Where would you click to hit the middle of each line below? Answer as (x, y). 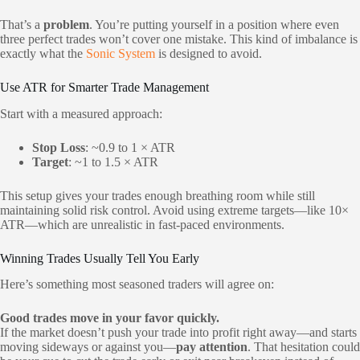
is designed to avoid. (209, 53)
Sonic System (121, 53)
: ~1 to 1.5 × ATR (113, 162)
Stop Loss (59, 147)
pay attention (212, 347)
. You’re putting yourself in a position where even (214, 24)
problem (66, 24)
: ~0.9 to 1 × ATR (130, 147)
